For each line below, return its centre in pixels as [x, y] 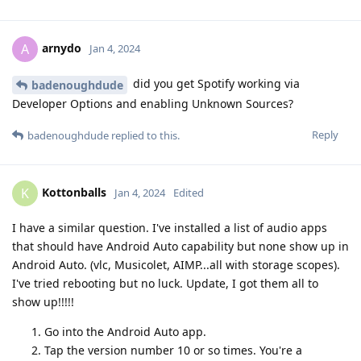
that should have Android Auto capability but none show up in [180, 247]
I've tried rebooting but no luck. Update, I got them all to [165, 284]
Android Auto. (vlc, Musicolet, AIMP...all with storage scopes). [176, 265]
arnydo [62, 48]
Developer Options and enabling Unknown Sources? [153, 104]
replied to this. [144, 136]
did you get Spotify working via [215, 84]
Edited [189, 192]
